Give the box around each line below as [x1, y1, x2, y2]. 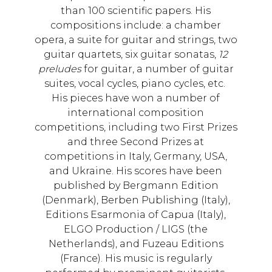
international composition [67, 107, 205, 119]
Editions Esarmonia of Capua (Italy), [46, 209, 226, 221]
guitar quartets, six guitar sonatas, [44, 49, 219, 61]
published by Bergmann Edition [53, 180, 219, 192]
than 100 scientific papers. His [61, 5, 211, 17]
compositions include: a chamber [50, 19, 222, 32]
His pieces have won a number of [52, 92, 220, 104]
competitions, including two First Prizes [34, 121, 237, 134]
